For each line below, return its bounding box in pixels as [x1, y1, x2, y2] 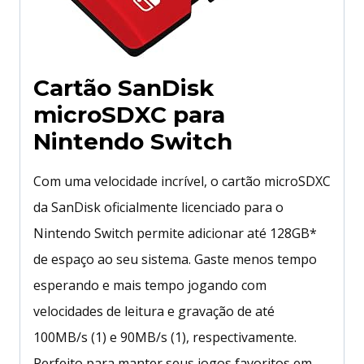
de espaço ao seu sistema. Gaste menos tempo [33, 250, 317, 269]
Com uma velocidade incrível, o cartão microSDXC [33, 172, 331, 191]
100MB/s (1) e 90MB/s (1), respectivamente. [33, 328, 297, 347]
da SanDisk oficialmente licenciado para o [33, 198, 284, 217]
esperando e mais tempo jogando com [33, 276, 266, 295]
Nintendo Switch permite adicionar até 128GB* [33, 224, 317, 243]
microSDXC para [33, 101, 225, 129]
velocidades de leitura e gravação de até [33, 302, 275, 321]
